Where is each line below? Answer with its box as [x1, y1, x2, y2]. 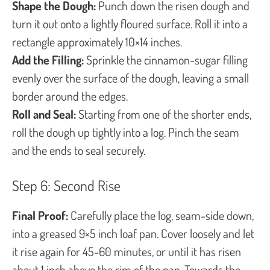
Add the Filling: [12, 51, 84, 67]
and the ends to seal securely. [12, 142, 145, 158]
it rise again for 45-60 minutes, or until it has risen [12, 243, 241, 259]
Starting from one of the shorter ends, [76, 105, 251, 122]
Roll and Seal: [12, 105, 76, 122]
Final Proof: [12, 207, 68, 223]
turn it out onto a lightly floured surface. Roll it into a [12, 15, 248, 31]
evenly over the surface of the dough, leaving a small [12, 69, 249, 86]
